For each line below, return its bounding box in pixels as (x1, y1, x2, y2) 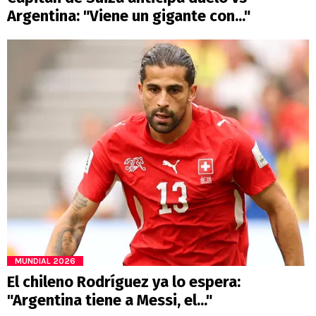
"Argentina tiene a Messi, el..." (7, 290, 212, 310)
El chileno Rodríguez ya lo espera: (7, 272, 241, 291)
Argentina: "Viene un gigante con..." (7, 6, 250, 26)
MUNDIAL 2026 (15, 255, 75, 266)
